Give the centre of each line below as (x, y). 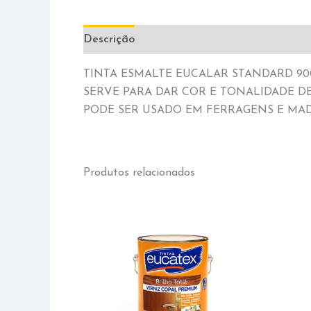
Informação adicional (204, 40)
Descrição (109, 40)
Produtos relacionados (139, 173)
